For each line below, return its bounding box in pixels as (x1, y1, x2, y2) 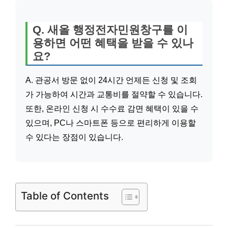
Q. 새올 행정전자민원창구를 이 (33, 23, 188, 36)
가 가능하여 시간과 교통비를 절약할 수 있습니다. (25, 90, 203, 99)
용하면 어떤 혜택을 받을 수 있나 (33, 36, 193, 49)
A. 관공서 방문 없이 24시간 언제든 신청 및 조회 (25, 75, 197, 84)
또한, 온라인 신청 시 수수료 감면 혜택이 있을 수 (25, 104, 198, 113)
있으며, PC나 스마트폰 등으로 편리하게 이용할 (25, 118, 196, 127)
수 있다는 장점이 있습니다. (25, 132, 123, 141)
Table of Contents (21, 189, 109, 202)
